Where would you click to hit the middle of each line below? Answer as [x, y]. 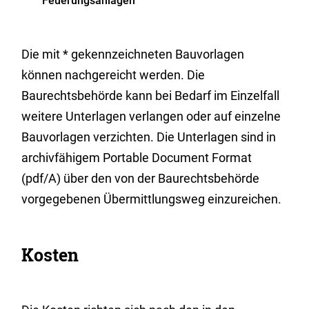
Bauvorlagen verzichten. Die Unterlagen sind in [149, 137]
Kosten [50, 255]
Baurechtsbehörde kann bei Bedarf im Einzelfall [151, 96]
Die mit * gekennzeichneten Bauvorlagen [133, 54]
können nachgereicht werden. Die [113, 75]
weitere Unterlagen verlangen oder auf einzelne [151, 116]
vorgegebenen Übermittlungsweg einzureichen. [152, 199]
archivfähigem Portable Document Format [137, 158]
